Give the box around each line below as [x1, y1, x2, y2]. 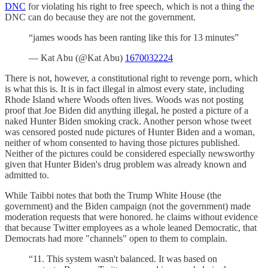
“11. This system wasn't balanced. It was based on [29, 253, 217, 264]
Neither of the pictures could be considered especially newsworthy [5, 148, 255, 159]
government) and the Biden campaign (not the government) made [5, 200, 251, 211]
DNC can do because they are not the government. [5, 11, 196, 22]
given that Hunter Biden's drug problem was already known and [5, 159, 246, 169]
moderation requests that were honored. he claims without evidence [5, 211, 258, 222]
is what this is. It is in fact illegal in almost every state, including [5, 83, 244, 94]
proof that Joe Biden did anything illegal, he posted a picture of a [5, 105, 248, 115]
